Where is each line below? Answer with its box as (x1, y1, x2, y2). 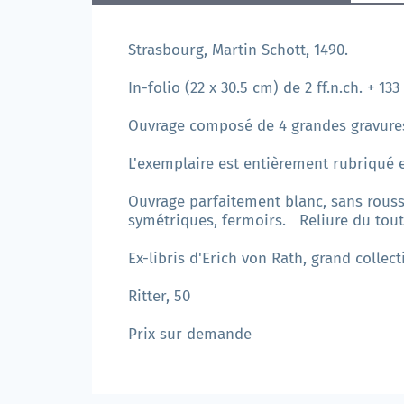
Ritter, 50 (128, 287, 190, 307)
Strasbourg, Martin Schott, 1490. (128, 41, 348, 60)
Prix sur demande (128, 325, 252, 344)
